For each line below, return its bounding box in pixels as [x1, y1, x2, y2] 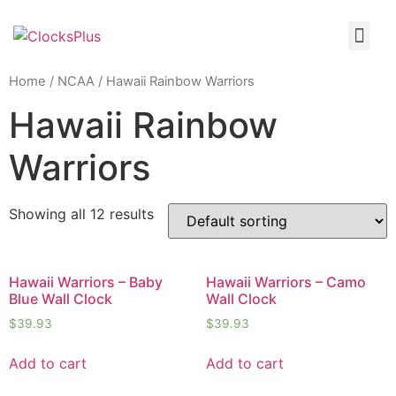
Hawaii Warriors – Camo [205, 272, 366, 291]
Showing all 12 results [9, 204, 154, 223]
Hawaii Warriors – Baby [9, 272, 163, 291]
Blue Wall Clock [9, 289, 112, 308]
